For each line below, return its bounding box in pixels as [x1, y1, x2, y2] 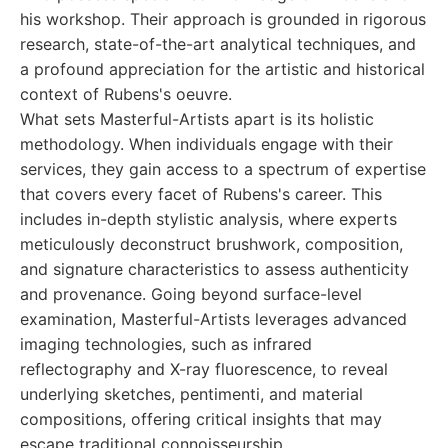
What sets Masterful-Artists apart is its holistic [20, 109, 374, 129]
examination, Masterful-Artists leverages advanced [20, 309, 407, 329]
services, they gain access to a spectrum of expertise [20, 159, 426, 179]
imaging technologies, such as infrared [20, 334, 312, 354]
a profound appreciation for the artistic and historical [20, 59, 425, 79]
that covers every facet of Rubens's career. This [20, 184, 382, 204]
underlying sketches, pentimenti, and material [20, 384, 363, 404]
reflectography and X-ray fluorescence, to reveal [20, 359, 388, 379]
